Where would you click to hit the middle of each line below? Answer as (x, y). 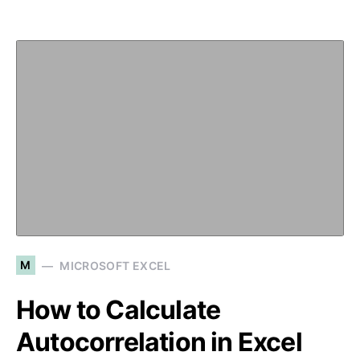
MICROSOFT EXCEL (115, 265)
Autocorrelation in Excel (159, 342)
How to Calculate (119, 310)
